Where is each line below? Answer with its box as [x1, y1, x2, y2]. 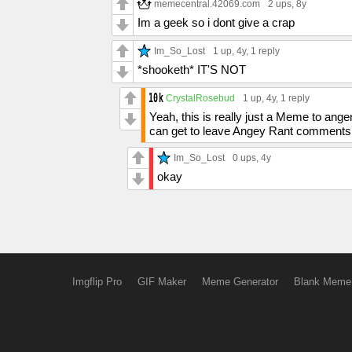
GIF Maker [137, 276, 186, 288]
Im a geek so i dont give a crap [137, 16, 295, 29]
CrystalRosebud [166, 93, 235, 103]
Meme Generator [201, 276, 278, 288]
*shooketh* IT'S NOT [137, 63, 246, 76]
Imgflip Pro [71, 276, 122, 288]
